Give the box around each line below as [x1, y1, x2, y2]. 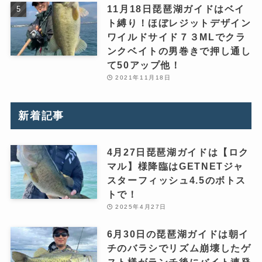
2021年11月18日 [115, 74, 171, 81]
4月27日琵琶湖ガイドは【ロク [106, 146, 249, 157]
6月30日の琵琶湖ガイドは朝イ [106, 229, 249, 240]
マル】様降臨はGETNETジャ [106, 160, 244, 171]
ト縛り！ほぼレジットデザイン [106, 17, 251, 28]
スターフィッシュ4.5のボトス [106, 174, 246, 185]
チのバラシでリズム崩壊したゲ [106, 243, 251, 254]
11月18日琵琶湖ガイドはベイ [106, 3, 245, 14]
